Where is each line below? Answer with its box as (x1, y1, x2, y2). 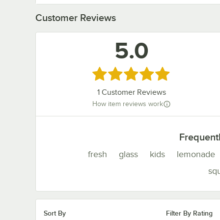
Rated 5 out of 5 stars (91, 67, 174, 78)
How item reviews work (92, 100, 163, 108)
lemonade (176, 149, 215, 160)
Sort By (44, 209, 66, 218)
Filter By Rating (165, 209, 213, 218)
